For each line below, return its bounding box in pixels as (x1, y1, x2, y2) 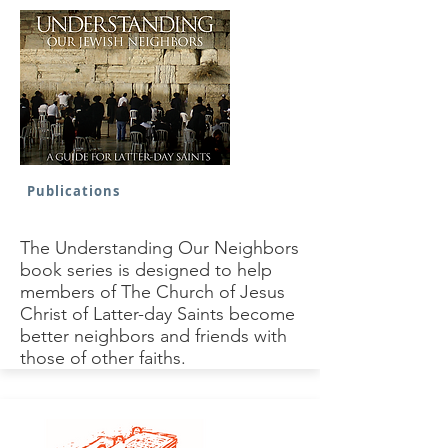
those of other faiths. (20, 347, 186, 369)
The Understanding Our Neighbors (20, 237, 299, 259)
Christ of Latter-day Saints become (20, 303, 295, 325)
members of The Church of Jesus (20, 281, 285, 303)
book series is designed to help (20, 259, 272, 281)
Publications (27, 182, 121, 200)
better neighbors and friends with (20, 325, 287, 347)
